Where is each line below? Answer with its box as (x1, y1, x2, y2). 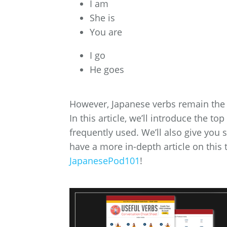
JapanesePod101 (69, 155, 140, 167)
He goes (90, 63, 124, 76)
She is (90, 12, 115, 24)
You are (90, 26, 122, 39)
